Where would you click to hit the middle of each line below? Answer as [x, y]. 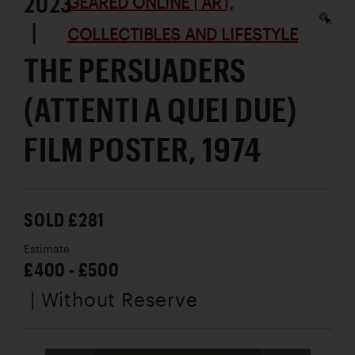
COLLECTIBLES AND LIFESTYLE [182, 34]
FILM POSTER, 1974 [143, 148]
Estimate [47, 248]
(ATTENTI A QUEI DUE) [160, 109]
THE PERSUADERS [136, 69]
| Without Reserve [114, 299]
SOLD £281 [65, 219]
